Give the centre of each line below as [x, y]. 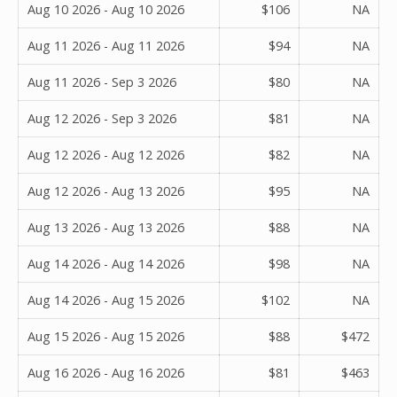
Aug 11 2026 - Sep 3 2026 [102, 82]
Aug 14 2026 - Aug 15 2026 [106, 300]
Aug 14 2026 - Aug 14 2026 [106, 263]
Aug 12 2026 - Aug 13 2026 [106, 191]
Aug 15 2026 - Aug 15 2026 [106, 336]
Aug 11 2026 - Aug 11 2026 [106, 45]
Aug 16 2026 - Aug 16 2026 [106, 372]
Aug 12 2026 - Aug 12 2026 [106, 154]
